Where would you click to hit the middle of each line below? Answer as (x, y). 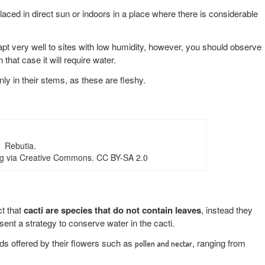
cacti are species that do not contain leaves (112, 210)
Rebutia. (20, 145)
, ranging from (219, 243)
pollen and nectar (164, 243)
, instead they (227, 209)
